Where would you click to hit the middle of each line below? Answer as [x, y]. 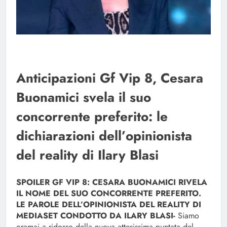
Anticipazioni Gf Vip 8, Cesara [110, 78]
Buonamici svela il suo [84, 98]
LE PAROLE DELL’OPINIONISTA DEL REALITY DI [109, 205]
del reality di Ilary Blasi [87, 155]
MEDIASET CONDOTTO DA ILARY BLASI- [96, 216]
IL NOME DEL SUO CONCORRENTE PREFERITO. [109, 194]
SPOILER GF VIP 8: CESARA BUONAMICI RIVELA [112, 182]
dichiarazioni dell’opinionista [104, 136]
